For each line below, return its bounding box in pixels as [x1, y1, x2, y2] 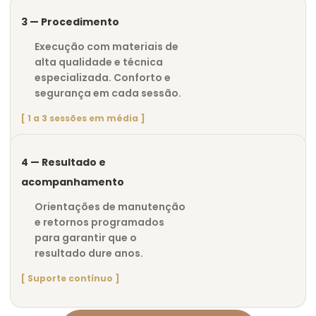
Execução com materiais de [35, 39, 178, 54]
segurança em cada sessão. [35, 86, 181, 101]
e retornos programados [35, 214, 164, 229]
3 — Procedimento [21, 15, 119, 30]
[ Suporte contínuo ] [21, 272, 120, 284]
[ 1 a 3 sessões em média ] [21, 112, 145, 125]
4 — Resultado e [21, 154, 106, 169]
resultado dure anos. [35, 245, 143, 260]
